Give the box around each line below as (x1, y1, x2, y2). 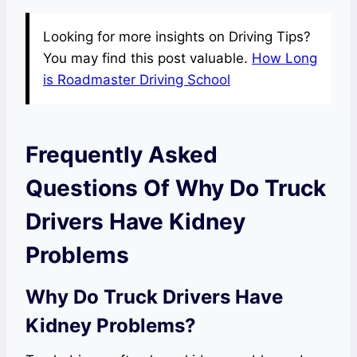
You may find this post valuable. (43, 49, 252, 66)
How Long (252, 49, 317, 66)
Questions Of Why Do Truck (25, 174, 326, 202)
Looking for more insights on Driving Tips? (43, 28, 311, 45)
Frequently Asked (25, 140, 218, 168)
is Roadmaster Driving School (43, 71, 230, 88)
